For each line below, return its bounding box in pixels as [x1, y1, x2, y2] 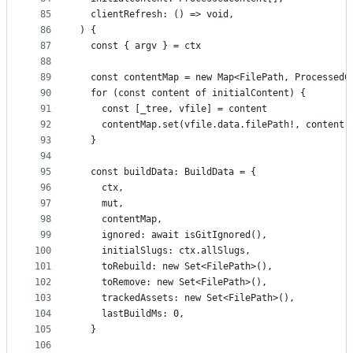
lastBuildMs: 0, [80, 308, 184, 320]
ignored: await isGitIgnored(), [80, 229, 267, 241]
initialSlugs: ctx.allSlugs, [80, 245, 251, 257]
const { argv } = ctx [80, 40, 201, 52]
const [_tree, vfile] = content [80, 103, 267, 115]
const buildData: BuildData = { [80, 166, 256, 178]
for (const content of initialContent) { [80, 87, 306, 99]
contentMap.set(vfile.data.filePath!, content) [80, 119, 350, 131]
